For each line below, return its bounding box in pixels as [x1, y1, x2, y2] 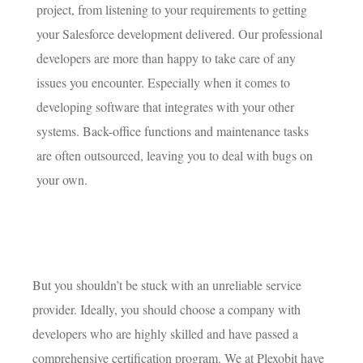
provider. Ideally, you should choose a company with [32, 301, 301, 318]
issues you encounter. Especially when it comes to [36, 74, 290, 92]
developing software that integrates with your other [36, 98, 294, 116]
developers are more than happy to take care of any [36, 49, 296, 67]
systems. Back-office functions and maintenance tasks [36, 122, 309, 140]
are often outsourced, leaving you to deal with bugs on [36, 147, 313, 164]
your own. [36, 171, 92, 189]
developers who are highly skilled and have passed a [32, 325, 298, 343]
